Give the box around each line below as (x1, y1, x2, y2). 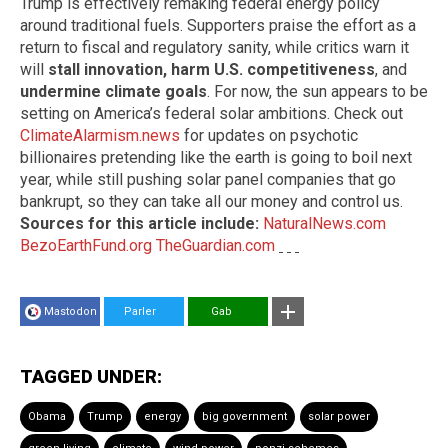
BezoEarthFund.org (20, 235, 152, 255)
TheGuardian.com (156, 235, 275, 255)
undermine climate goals (20, 81, 207, 101)
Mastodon (44, 304, 97, 318)
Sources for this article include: (20, 213, 263, 233)
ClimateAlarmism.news (20, 125, 180, 145)
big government (202, 409, 287, 423)
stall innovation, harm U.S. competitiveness (48, 59, 375, 79)
